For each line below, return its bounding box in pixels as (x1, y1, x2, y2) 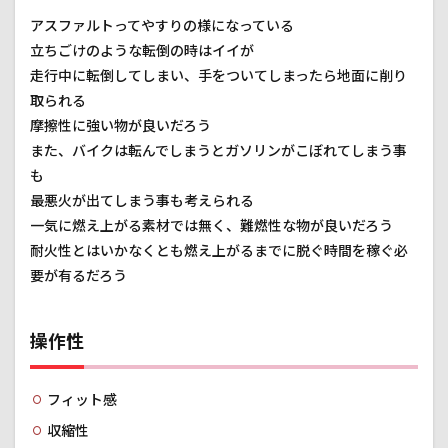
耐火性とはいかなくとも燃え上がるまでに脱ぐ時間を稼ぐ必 (30, 242, 408, 260)
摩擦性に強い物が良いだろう (30, 117, 211, 135)
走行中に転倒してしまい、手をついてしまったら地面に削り (30, 67, 407, 85)
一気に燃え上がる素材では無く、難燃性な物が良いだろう (30, 217, 393, 235)
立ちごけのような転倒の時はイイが (30, 42, 254, 60)
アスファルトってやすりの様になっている (30, 17, 294, 35)
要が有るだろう (30, 267, 127, 285)
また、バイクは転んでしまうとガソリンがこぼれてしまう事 (30, 142, 407, 160)
